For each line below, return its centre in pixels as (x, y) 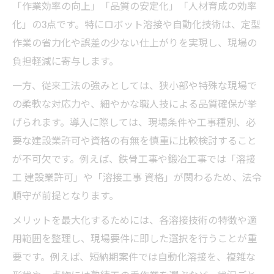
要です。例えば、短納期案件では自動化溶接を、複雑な (134, 256)
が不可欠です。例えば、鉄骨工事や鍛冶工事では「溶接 (134, 158)
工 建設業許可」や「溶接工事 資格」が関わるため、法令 (137, 176)
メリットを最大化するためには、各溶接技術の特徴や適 (135, 219)
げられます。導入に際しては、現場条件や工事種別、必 (134, 121)
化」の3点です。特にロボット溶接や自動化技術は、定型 (136, 24)
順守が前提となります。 (65, 195)
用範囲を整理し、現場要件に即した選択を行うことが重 (135, 238)
